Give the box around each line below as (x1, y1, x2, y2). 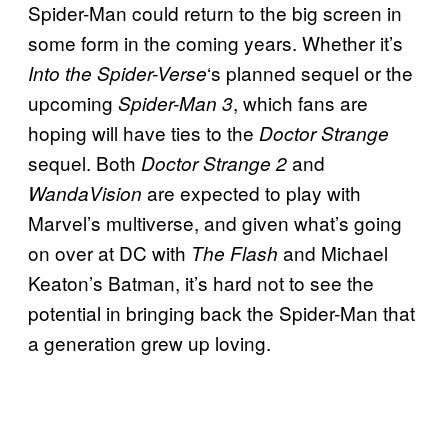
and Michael (283, 238, 388, 266)
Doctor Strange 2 (141, 149, 287, 176)
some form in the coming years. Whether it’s (28, 28, 403, 56)
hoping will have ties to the (28, 118, 259, 146)
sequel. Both (28, 148, 141, 176)
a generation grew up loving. (28, 328, 271, 356)
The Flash (191, 239, 283, 266)
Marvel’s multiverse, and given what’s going (28, 208, 402, 236)
